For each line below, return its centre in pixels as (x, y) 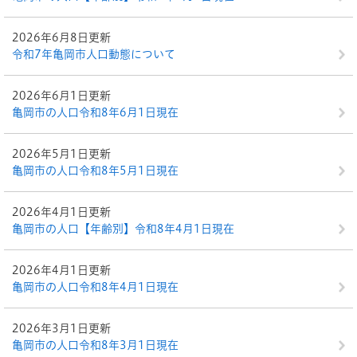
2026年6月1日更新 (61, 96)
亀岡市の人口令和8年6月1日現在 (95, 112)
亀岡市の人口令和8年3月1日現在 (95, 345)
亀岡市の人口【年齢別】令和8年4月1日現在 (123, 229)
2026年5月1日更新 (61, 154)
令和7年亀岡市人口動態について (94, 54)
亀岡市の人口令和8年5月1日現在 (95, 171)
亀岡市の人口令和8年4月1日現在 (95, 287)
